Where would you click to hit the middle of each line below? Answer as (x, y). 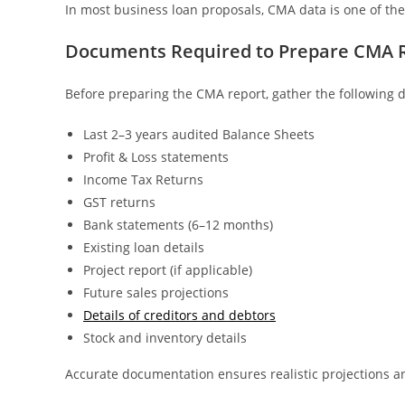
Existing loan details (144, 247)
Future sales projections (156, 292)
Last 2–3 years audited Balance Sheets (199, 134)
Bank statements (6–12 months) (178, 225)
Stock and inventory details (165, 338)
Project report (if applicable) (168, 270)
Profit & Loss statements (156, 157)
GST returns (119, 202)
